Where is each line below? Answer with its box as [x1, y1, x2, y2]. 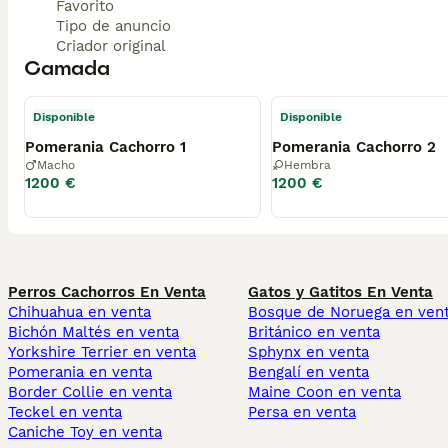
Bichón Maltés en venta [8, 322, 179, 341]
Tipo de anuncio [56, 16, 171, 35]
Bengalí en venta [248, 362, 369, 381]
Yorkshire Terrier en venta [8, 342, 196, 361]
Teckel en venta [8, 402, 122, 421]
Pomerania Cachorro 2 [272, 137, 436, 156]
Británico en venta [248, 322, 380, 341]
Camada [24, 54, 110, 81]
